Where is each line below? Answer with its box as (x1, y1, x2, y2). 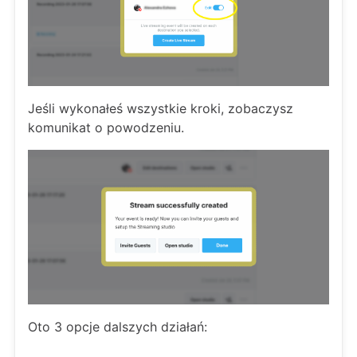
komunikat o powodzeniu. (28, 120, 184, 136)
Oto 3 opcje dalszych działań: (28, 318, 207, 335)
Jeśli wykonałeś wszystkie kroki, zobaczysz (28, 100, 293, 117)
